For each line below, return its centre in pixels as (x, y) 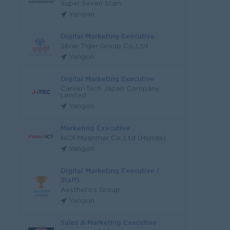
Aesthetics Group (90, 190)
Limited (73, 96)
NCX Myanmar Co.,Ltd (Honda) (113, 138)
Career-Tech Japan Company (110, 89)
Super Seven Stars (91, 4)
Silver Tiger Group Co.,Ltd (104, 46)
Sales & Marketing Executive (109, 222)
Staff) (70, 180)
